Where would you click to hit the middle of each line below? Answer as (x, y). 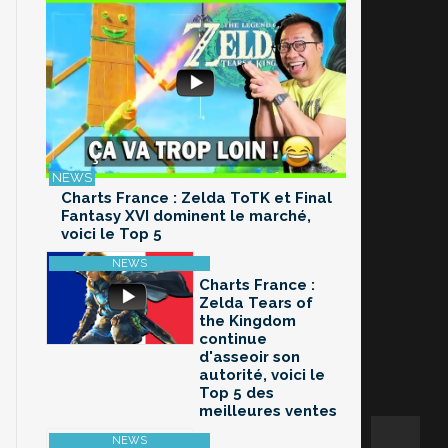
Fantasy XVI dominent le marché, (186, 216)
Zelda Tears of (256, 303)
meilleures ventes (268, 411)
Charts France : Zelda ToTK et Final (196, 198)
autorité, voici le (262, 375)
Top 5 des (236, 393)
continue (233, 339)
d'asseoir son (249, 357)
